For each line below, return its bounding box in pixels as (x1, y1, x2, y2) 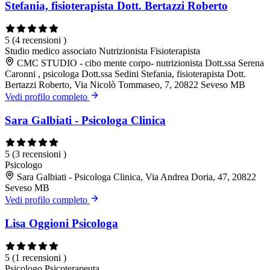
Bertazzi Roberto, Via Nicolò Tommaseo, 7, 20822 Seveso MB (5, 79, 245, 90)
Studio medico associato (5, 45, 99, 56)
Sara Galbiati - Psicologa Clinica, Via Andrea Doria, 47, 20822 (17, 172, 256, 183)
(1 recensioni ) (12, 252, 66, 263)
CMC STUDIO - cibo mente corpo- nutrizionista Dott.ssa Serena (17, 57, 264, 68)
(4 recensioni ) (12, 34, 66, 45)
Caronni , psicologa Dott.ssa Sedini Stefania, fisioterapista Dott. (5, 68, 246, 79)
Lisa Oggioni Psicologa (5, 216, 118, 230)
